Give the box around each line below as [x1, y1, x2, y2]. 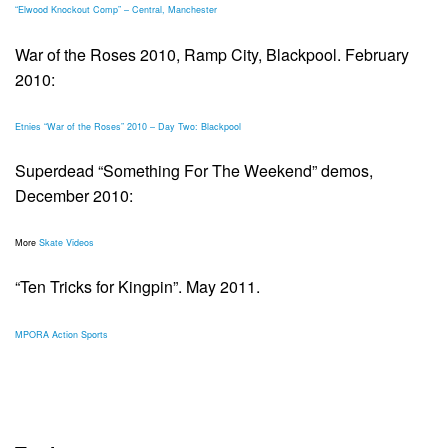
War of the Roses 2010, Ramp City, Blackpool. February [15, 42, 409, 66]
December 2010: [15, 184, 133, 208]
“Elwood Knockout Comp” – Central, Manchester [15, 3, 217, 17]
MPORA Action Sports [15, 327, 108, 341]
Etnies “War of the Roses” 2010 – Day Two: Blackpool [15, 119, 241, 133]
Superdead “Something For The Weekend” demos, [15, 159, 373, 183]
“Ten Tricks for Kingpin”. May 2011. [15, 275, 260, 299]
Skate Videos [39, 236, 94, 250]
